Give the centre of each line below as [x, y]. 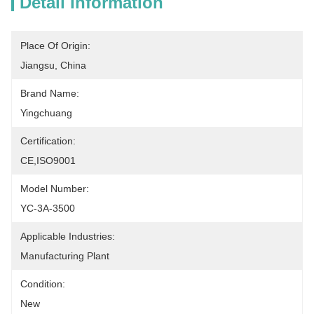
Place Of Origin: [55, 46]
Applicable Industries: [68, 236]
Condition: [43, 284]
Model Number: [55, 189]
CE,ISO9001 [48, 161]
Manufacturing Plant [65, 256]
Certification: [48, 141]
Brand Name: [50, 93]
